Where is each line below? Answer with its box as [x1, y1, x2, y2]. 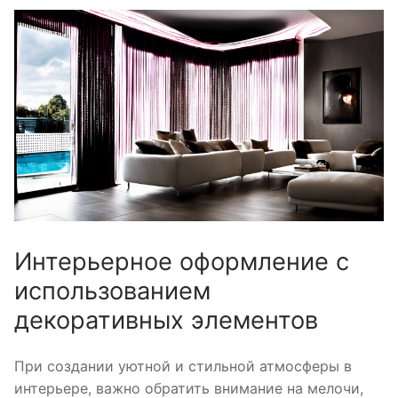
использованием [14, 276, 211, 306]
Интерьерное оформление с [14, 247, 349, 277]
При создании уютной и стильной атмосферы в [14, 357, 352, 376]
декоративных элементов [14, 306, 318, 336]
